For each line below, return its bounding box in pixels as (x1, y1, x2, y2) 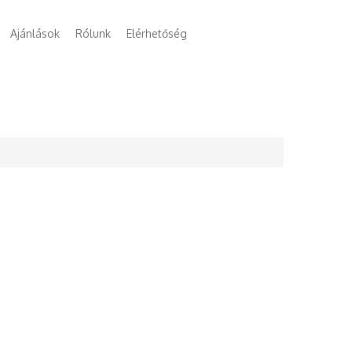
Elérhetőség (126, 27, 187, 40)
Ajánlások (10, 27, 60, 40)
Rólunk (75, 27, 111, 40)
